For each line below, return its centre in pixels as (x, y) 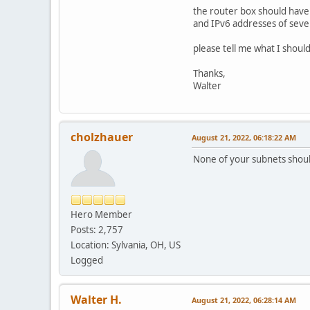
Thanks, (209, 73)
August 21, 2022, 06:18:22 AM (244, 137)
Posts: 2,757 (97, 229)
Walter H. (96, 299)
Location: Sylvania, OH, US (126, 245)
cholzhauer (102, 137)
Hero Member (101, 214)
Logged (87, 260)
